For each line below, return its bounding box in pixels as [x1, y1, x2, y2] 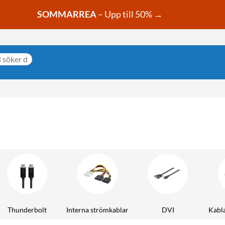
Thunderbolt [8, 205, 47, 214]
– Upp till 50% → [96, 9, 164, 20]
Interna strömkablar [66, 205, 129, 214]
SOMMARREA [37, 9, 96, 20]
